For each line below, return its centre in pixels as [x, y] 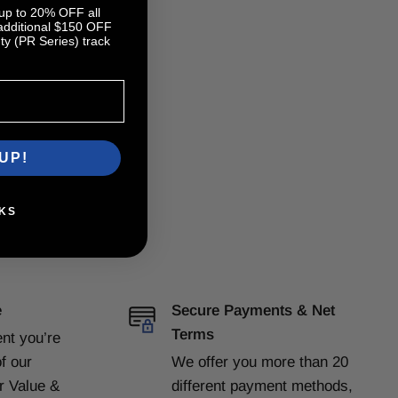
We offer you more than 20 [259, 362]
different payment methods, [262, 386]
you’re [40, 338]
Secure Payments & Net [253, 311]
